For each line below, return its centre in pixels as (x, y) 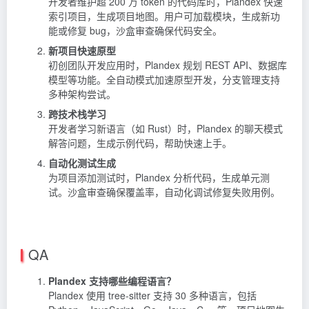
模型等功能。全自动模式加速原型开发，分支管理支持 (164, 79)
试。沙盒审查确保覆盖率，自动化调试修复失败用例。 (164, 191)
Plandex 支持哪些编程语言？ (112, 280)
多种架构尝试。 (82, 93)
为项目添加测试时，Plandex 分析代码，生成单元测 (159, 177)
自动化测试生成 (82, 162)
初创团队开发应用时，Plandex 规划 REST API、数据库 (168, 64)
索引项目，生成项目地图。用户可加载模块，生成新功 (164, 16)
